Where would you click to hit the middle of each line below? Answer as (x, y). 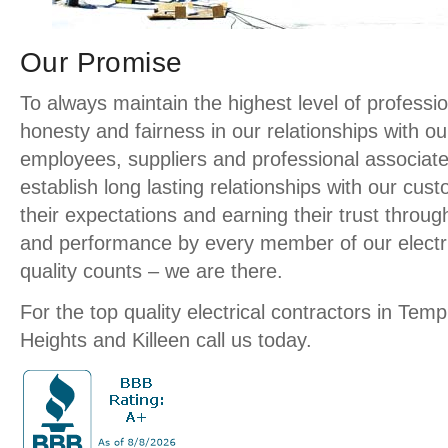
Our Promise (101, 62)
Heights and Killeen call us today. (166, 340)
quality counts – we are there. (151, 271)
